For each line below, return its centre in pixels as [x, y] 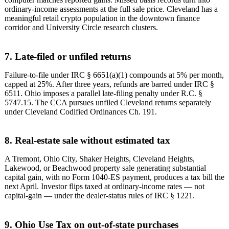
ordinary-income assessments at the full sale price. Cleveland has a [111, 9]
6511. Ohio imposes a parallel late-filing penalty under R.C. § [104, 93]
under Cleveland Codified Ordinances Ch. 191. [81, 111]
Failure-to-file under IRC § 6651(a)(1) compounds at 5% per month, [114, 75]
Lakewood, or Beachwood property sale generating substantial [105, 168]
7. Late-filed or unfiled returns [68, 56]
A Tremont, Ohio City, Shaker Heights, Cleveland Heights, [100, 159]
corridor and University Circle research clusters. [81, 27]
